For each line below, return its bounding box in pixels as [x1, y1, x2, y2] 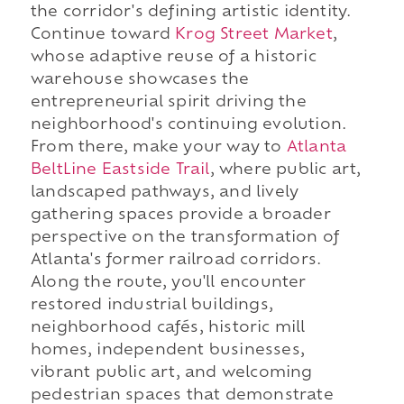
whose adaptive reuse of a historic [30, 50, 317, 66]
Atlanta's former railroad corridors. [30, 253, 322, 269]
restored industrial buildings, [30, 298, 273, 314]
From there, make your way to [30, 141, 287, 156]
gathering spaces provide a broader [30, 208, 331, 224]
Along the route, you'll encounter [30, 276, 307, 291]
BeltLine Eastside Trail [30, 163, 210, 179]
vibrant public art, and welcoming [30, 366, 313, 381]
